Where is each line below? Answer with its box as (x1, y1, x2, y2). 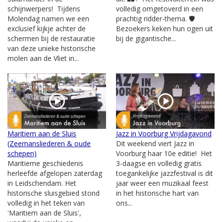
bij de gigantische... (116, 33, 176, 43)
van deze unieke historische (7, 43, 96, 53)
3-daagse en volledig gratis (116, 158, 202, 168)
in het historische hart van (116, 188, 199, 198)
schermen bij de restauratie (7, 33, 95, 43)
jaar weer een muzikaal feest (116, 178, 209, 188)
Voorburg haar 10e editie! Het (116, 148, 212, 158)
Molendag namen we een (7, 13, 89, 23)
